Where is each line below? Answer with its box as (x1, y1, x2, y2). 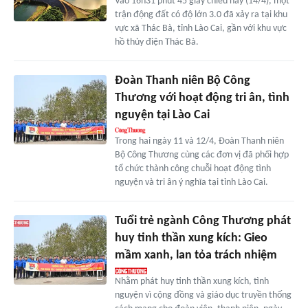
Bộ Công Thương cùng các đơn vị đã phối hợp (114, 150, 289, 161)
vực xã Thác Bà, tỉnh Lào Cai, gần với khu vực (114, 23, 287, 34)
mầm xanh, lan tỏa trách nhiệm (114, 249, 277, 263)
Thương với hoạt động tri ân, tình (114, 91, 289, 105)
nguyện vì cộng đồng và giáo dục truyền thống (114, 290, 291, 301)
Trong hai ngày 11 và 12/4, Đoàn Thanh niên (114, 136, 284, 147)
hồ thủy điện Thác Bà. (114, 37, 199, 48)
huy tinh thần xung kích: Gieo (114, 232, 267, 245)
